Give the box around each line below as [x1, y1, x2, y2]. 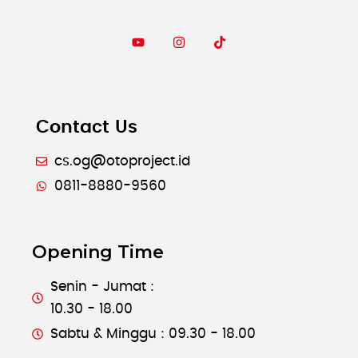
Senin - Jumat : [50, 280, 154, 294]
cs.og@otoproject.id [54, 154, 190, 169]
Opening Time [32, 241, 164, 264]
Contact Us [36, 118, 137, 137]
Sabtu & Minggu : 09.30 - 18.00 [50, 327, 256, 341]
